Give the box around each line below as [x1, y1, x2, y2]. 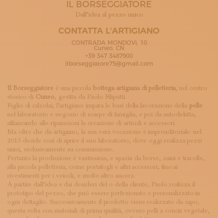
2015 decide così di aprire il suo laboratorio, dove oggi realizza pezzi [7, 137, 202, 145]
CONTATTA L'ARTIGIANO [58, 26, 160, 36]
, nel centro [175, 84, 207, 92]
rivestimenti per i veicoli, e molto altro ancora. [7, 172, 135, 180]
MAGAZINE [12, 21, 51, 30]
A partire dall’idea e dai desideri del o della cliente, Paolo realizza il [7, 181, 195, 188]
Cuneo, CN [94, 44, 124, 52]
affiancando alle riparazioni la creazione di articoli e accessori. [7, 119, 176, 127]
